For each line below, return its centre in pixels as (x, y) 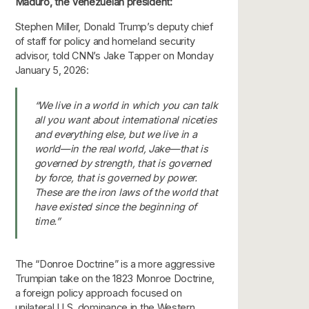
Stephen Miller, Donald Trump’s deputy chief (114, 26)
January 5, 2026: (52, 70)
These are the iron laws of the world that (126, 192)
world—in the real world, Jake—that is (121, 148)
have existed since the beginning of (116, 206)
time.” (47, 221)
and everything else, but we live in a (116, 134)
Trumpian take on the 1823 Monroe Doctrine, (114, 278)
